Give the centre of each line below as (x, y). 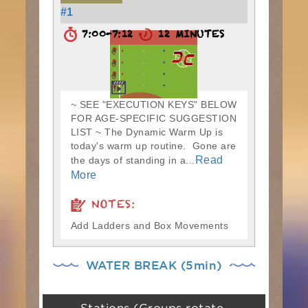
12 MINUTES (189, 36)
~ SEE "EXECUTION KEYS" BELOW (154, 104)
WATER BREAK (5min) (154, 265)
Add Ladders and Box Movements (150, 225)
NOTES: (110, 207)
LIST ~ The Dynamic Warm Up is (147, 132)
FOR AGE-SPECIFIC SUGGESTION (154, 118)
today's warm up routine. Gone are (153, 146)
